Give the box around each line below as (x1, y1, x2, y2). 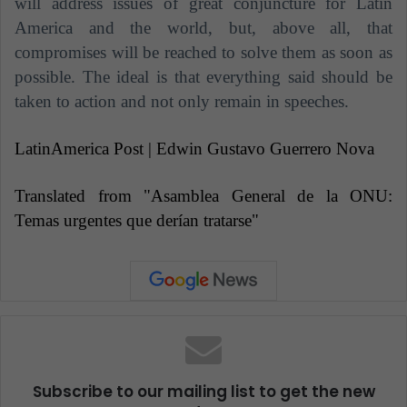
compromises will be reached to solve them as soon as (15, 43, 392, 63)
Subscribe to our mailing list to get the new (32, 381, 375, 403)
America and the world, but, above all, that (15, 18, 392, 38)
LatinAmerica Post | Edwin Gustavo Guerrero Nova (15, 139, 374, 159)
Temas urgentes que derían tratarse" (15, 211, 259, 231)
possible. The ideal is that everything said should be (15, 67, 392, 87)
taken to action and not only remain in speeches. (15, 92, 349, 112)
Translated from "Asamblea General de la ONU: (15, 186, 392, 206)
